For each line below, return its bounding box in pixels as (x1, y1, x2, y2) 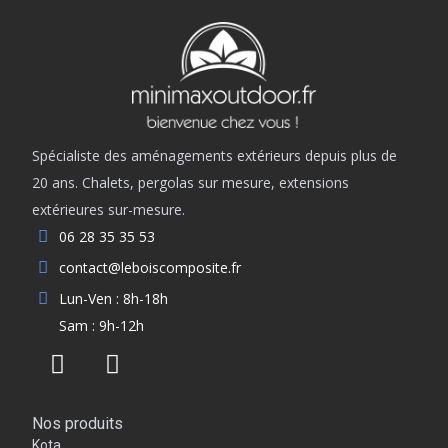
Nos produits (32, 414, 124, 434)
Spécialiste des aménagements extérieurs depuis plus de (32, 146, 398, 166)
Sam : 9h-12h (58, 316, 144, 336)
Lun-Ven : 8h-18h (58, 289, 168, 309)
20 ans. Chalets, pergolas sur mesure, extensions (32, 173, 350, 193)
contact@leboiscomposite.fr (58, 258, 241, 278)
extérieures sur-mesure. (32, 200, 186, 220)
